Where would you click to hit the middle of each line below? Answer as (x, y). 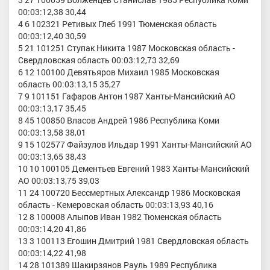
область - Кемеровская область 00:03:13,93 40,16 (116, 205)
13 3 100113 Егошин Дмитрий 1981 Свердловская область (133, 241)
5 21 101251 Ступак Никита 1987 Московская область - (127, 48)
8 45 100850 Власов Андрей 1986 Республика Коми (119, 121)
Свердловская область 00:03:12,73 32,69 (99, 60)
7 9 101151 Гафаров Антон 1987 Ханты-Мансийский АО (127, 96)
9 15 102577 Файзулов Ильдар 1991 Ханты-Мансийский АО (135, 145)
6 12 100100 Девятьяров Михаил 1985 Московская (119, 72)
